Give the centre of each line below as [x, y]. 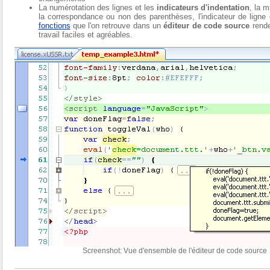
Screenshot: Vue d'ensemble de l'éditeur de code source [174, 251]
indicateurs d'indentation [203, 8]
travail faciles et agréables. [85, 35]
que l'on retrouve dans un [117, 26]
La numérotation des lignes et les [97, 8]
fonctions [54, 26]
